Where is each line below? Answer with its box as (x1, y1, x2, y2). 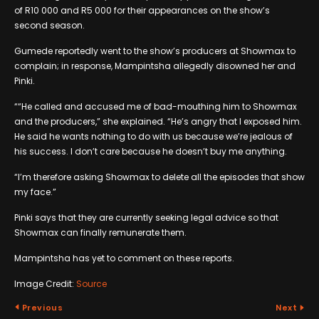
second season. (14, 19, 85, 31)
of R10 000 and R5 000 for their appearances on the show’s (14, 4, 270, 16)
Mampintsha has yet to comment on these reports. (14, 251, 234, 264)
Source (76, 277, 107, 290)
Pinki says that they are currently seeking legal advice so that (14, 211, 278, 224)
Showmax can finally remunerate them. (14, 226, 187, 239)
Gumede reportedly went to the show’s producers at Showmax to (14, 44, 296, 57)
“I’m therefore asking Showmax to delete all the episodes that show (14, 170, 305, 183)
